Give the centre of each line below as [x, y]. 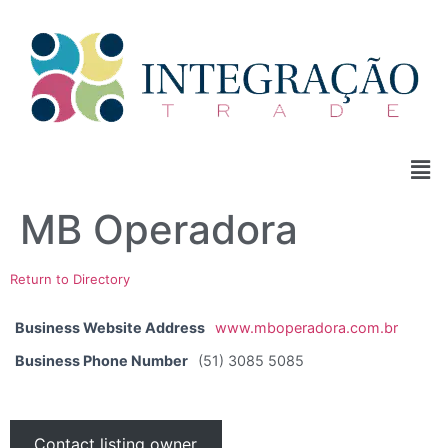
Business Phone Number [101, 361]
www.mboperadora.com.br [306, 328]
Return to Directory [70, 279]
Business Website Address [110, 328]
